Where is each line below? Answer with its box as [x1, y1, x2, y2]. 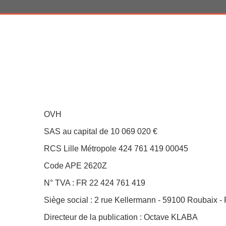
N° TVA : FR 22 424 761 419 [44, 178, 145, 187]
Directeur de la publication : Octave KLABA [44, 212, 198, 221]
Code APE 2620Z [44, 161, 107, 170]
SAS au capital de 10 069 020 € [44, 127, 157, 136]
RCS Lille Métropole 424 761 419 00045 [44, 144, 188, 153]
